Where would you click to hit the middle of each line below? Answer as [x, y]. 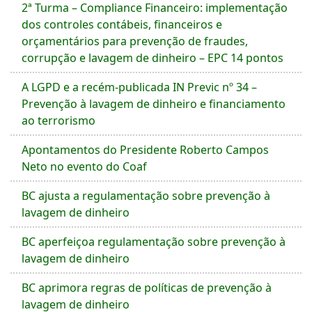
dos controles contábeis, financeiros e [122, 24]
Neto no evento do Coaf [84, 166]
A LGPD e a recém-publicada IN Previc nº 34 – [139, 87]
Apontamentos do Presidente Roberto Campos [145, 150]
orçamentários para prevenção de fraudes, [135, 41]
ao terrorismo [58, 120]
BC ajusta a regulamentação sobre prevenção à [146, 196]
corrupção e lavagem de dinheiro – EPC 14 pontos [153, 58]
